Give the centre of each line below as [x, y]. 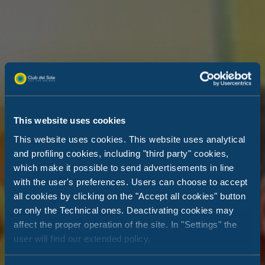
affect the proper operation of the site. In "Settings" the [125, 224]
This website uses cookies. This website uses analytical [130, 139]
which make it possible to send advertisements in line [124, 167]
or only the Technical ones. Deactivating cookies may [124, 210]
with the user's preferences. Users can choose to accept [131, 181]
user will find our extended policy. [82, 238]
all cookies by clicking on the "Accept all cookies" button [130, 195]
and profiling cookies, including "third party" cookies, [121, 153]
